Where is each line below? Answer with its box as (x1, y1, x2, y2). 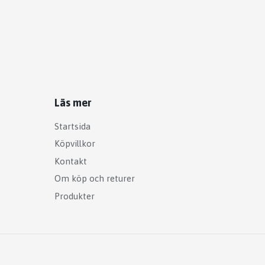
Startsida (54, 121, 91, 131)
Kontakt (54, 156, 87, 166)
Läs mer (54, 96, 91, 109)
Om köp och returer (54, 173, 135, 184)
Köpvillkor (54, 138, 95, 149)
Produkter (54, 190, 95, 201)
